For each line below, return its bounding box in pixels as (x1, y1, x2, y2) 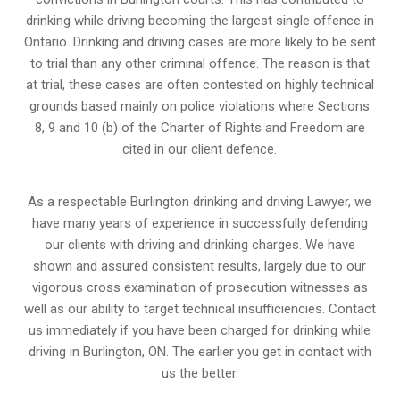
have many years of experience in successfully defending (31, 214, 368, 231)
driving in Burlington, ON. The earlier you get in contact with (28, 343, 371, 360)
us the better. (161, 364, 238, 381)
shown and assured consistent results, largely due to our (33, 257, 367, 274)
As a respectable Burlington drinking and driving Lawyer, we (28, 193, 372, 210)
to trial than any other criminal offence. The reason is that (29, 54, 370, 71)
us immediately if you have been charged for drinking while (29, 321, 371, 338)
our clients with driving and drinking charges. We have (44, 236, 355, 253)
